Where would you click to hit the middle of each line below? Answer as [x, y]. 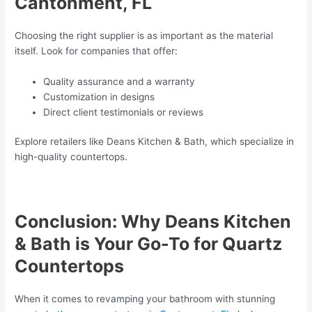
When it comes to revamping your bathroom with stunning [145, 299]
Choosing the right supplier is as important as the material [144, 35]
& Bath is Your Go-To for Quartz [149, 244]
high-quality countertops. [71, 157]
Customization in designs [99, 96]
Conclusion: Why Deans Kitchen [153, 222]
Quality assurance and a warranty [119, 81]
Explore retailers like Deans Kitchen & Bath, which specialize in [155, 142]
